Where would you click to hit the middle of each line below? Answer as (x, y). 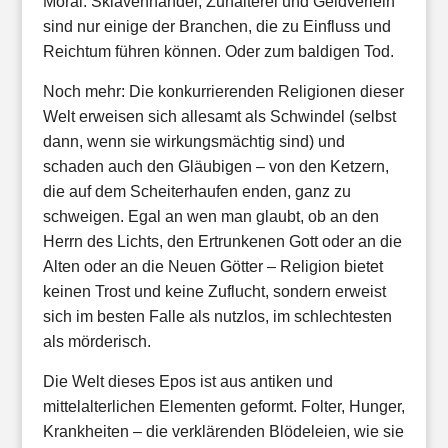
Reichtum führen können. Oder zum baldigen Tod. (218, 51)
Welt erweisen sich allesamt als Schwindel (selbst (219, 116)
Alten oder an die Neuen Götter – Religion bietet (212, 266)
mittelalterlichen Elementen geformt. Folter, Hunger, (223, 406)
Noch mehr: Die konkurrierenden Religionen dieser (223, 91)
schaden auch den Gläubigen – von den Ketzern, (215, 166)
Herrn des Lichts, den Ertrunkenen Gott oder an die (222, 241)
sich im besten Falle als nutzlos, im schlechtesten (217, 316)
